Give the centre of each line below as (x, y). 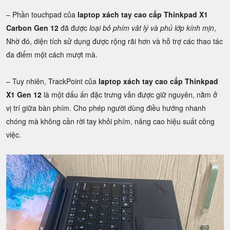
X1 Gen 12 (24, 94)
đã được (74, 27)
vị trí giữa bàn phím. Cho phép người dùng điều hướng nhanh (106, 108)
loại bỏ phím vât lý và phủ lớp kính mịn (152, 27)
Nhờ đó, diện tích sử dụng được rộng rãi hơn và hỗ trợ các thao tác (114, 41)
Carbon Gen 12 (32, 27)
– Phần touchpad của (42, 14)
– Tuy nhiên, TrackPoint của (52, 81)
